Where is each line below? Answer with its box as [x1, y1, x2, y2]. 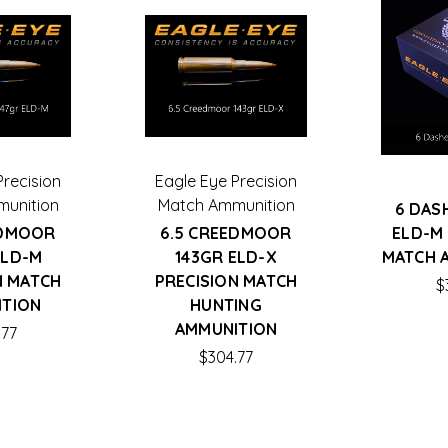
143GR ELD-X [175, 246, 277, 267]
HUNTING [190, 294, 262, 315]
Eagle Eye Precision [155, 170, 297, 191]
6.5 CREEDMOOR [160, 222, 292, 243]
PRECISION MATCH [154, 270, 298, 291]
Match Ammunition [157, 194, 295, 215]
